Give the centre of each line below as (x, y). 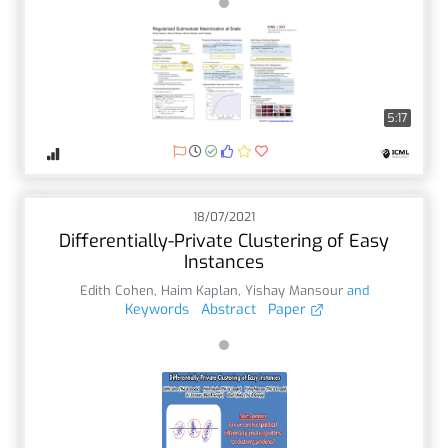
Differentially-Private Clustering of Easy (224, 240)
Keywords (156, 309)
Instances (224, 261)
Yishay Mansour (293, 290)
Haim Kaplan (199, 290)
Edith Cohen (116, 290)
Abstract (228, 309)
